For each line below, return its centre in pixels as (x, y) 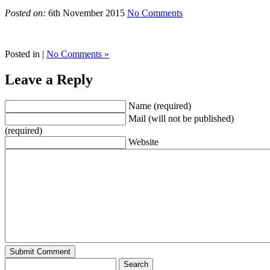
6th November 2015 (86, 13)
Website (143, 142)
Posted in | (26, 54)
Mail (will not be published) (181, 118)
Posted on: (25, 13)
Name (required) (160, 105)
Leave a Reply (49, 79)
